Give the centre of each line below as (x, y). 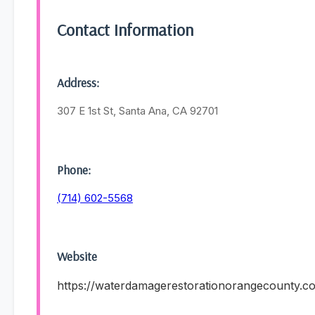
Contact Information (125, 30)
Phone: (74, 169)
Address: (78, 83)
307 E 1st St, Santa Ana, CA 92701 (137, 111)
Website (77, 256)
